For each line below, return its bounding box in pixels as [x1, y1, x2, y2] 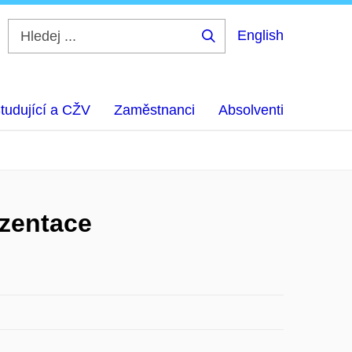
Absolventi [218, 102, 284, 118]
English [237, 27, 284, 43]
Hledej [207, 42, 258, 54]
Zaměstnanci [114, 102, 195, 118]
